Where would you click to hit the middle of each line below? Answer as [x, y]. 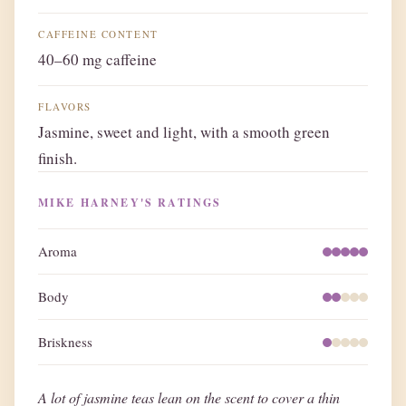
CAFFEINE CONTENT [98, 34]
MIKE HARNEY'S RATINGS [130, 203]
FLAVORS [65, 107]
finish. [58, 159]
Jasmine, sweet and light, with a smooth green [184, 132]
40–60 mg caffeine [97, 60]
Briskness [65, 342]
